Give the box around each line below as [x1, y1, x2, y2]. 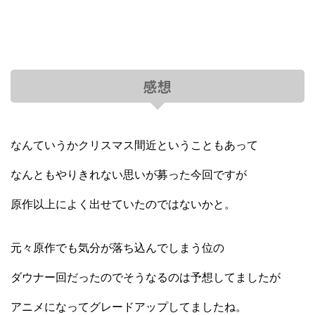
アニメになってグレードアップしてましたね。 [11, 300, 247, 314]
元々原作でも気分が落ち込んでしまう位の [11, 240, 224, 255]
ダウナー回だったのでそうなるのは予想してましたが [11, 270, 281, 284]
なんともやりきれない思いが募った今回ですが [11, 167, 247, 181]
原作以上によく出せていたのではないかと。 [11, 197, 236, 211]
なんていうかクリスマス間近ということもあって [11, 138, 258, 152]
